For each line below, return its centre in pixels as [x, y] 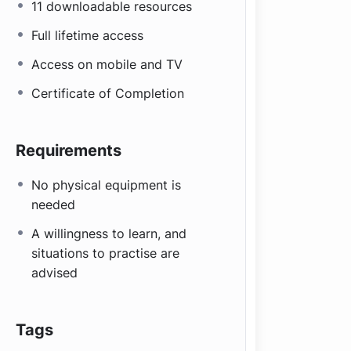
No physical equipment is [107, 185]
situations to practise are [106, 253]
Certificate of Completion [108, 93]
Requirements [69, 150]
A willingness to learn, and [109, 233]
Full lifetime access [88, 35]
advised [55, 273]
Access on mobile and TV [107, 64]
